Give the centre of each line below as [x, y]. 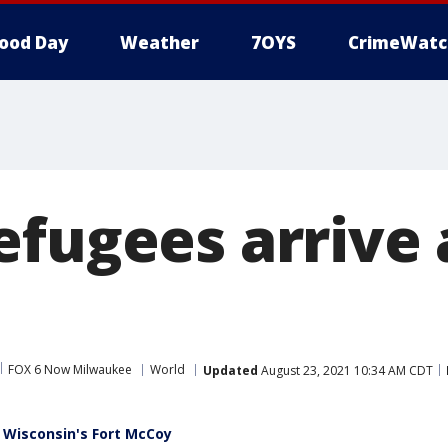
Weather [159, 42]
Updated [230, 370]
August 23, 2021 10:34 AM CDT [345, 370]
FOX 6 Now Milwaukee [70, 369]
